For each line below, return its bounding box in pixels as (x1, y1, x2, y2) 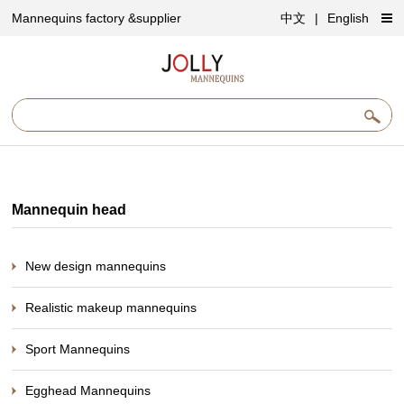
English (326, 11, 369, 25)
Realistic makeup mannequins (25, 299, 197, 315)
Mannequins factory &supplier (12, 11, 182, 25)
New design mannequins (25, 258, 167, 273)
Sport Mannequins (25, 341, 131, 356)
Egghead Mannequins (25, 382, 151, 398)
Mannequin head (12, 200, 127, 217)
